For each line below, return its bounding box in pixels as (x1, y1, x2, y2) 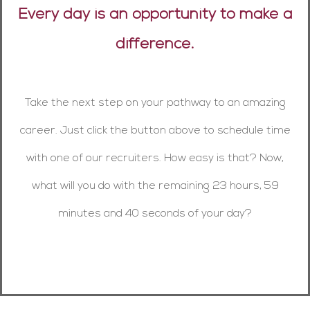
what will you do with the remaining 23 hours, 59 (31, 180, 279, 192)
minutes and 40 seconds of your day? (58, 208, 252, 219)
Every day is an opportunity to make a (17, 6, 293, 23)
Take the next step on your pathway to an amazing (24, 97, 286, 109)
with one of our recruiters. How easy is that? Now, (26, 152, 284, 164)
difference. (116, 36, 194, 53)
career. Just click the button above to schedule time (19, 125, 291, 136)
